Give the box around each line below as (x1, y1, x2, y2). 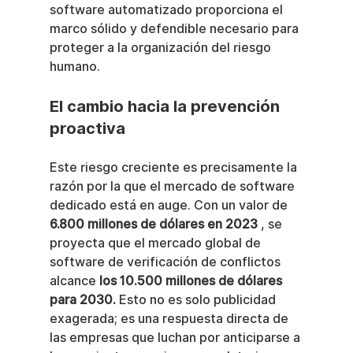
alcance (49, 273, 99, 289)
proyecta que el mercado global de (49, 236, 264, 251)
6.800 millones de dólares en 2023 (49, 217, 258, 232)
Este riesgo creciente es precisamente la (49, 160, 300, 176)
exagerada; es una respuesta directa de (49, 311, 292, 327)
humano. (49, 59, 100, 75)
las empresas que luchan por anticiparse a (49, 330, 303, 346)
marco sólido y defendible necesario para (49, 21, 302, 37)
